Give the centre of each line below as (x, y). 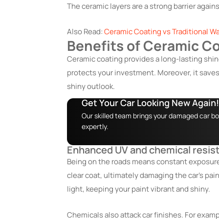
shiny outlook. (91, 87)
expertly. (95, 127)
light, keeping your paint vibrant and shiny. (139, 189)
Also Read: (86, 32)
